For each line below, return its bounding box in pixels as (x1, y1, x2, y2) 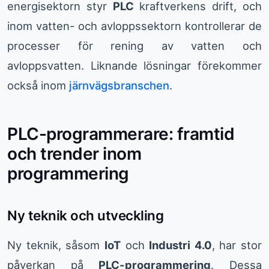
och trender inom (7, 144, 141, 165)
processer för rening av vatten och (7, 39, 262, 53)
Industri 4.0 (149, 238, 212, 252)
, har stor (211, 238, 262, 252)
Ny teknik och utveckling (7, 207, 163, 224)
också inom (7, 79, 69, 92)
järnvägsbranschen (69, 79, 169, 92)
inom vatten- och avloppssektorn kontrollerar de (7, 19, 262, 33)
